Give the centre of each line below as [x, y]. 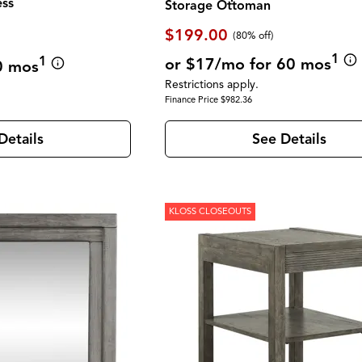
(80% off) [254, 35]
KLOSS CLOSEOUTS [210, 211]
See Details [289, 139]
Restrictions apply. [212, 85]
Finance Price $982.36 [209, 99]
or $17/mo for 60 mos [248, 64]
